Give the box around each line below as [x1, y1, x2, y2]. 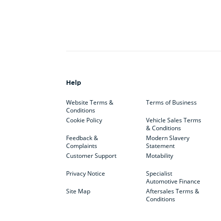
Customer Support [66, 151, 117, 160]
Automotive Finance [146, 177, 200, 185]
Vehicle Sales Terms [146, 115, 201, 124]
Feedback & [66, 133, 99, 142]
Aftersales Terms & [146, 186, 199, 195]
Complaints [66, 141, 98, 150]
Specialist [146, 169, 172, 178]
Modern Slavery [146, 133, 189, 142]
